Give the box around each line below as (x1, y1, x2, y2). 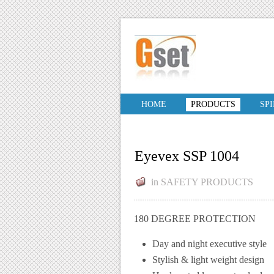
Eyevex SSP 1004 (135, 148, 239, 164)
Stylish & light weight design (152, 254, 264, 265)
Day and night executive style (152, 239, 267, 249)
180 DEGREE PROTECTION (134, 213, 256, 224)
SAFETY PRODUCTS (161, 177, 253, 187)
